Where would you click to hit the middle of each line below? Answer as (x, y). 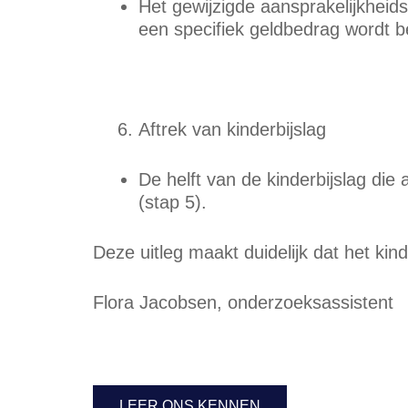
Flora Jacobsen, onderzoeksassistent (243, 302)
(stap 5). (173, 202)
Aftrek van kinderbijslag (232, 129)
